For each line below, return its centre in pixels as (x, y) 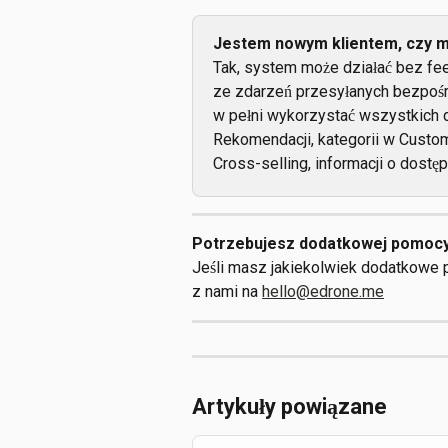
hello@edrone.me (323, 292)
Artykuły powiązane (289, 407)
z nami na (227, 292)
